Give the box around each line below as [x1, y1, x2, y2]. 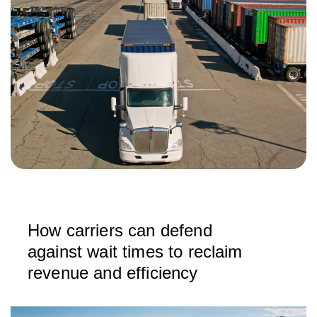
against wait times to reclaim [28, 242, 243, 261]
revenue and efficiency [28, 263, 198, 282]
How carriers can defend [28, 221, 212, 240]
